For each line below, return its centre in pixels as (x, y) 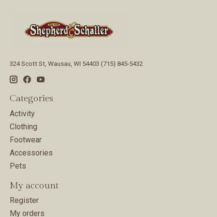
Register (24, 201)
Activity (22, 113)
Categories (31, 99)
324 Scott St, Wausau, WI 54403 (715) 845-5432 (76, 64)
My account (34, 185)
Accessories (31, 153)
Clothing (23, 126)
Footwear (26, 139)
